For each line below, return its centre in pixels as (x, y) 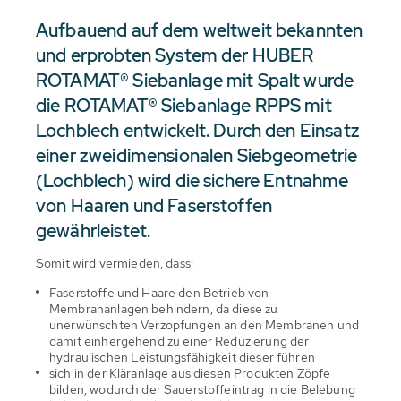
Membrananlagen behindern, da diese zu (164, 308)
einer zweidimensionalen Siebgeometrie (197, 155)
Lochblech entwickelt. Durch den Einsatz (198, 130)
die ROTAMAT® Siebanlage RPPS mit (184, 105)
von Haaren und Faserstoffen (154, 205)
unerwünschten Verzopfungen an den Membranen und (205, 324)
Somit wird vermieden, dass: (115, 263)
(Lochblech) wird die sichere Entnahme (192, 180)
